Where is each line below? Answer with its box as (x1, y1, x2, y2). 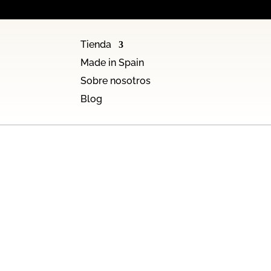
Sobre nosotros (80, 74, 151, 87)
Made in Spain (80, 56, 145, 68)
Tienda (80, 38, 112, 50)
